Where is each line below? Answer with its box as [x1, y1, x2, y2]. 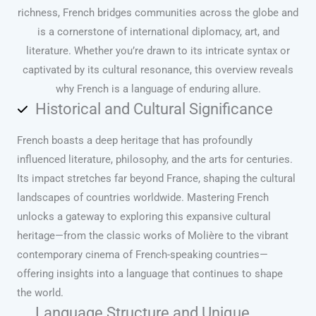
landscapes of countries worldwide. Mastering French [17, 190, 269, 204]
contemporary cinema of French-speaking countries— [17, 248, 268, 261]
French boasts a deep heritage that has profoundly [17, 133, 253, 147]
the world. [17, 286, 63, 299]
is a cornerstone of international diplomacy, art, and [37, 25, 279, 38]
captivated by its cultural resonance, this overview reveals [23, 63, 293, 76]
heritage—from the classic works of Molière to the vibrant [17, 229, 288, 242]
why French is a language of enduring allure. [55, 82, 261, 95]
